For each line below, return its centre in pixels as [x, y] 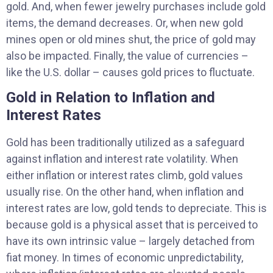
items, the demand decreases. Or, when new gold [125, 23]
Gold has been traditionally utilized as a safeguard [125, 142]
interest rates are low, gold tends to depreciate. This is [136, 208]
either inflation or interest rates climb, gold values [125, 175]
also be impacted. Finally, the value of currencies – [127, 55]
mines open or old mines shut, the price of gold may [131, 39]
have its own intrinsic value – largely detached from [130, 241]
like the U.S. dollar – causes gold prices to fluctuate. [130, 72]
